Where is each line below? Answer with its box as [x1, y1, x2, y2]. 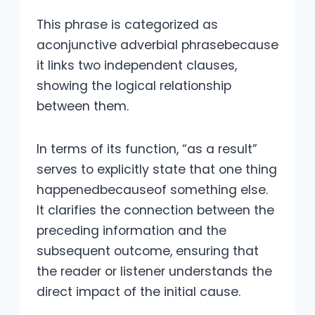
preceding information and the [37, 221, 226, 239]
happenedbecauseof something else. [37, 181, 268, 198]
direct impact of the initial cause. [37, 283, 240, 300]
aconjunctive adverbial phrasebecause [37, 36, 278, 53]
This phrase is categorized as [37, 15, 218, 33]
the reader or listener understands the [37, 262, 272, 280]
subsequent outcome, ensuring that [37, 242, 259, 259]
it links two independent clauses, [37, 56, 237, 74]
